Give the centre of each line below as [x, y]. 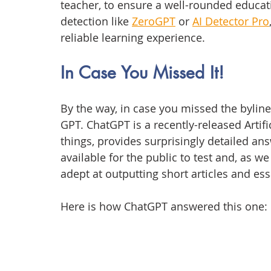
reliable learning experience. [133, 38]
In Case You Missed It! [142, 73]
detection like [96, 21]
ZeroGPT [154, 21]
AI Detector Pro [231, 21]
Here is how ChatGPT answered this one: [164, 207]
